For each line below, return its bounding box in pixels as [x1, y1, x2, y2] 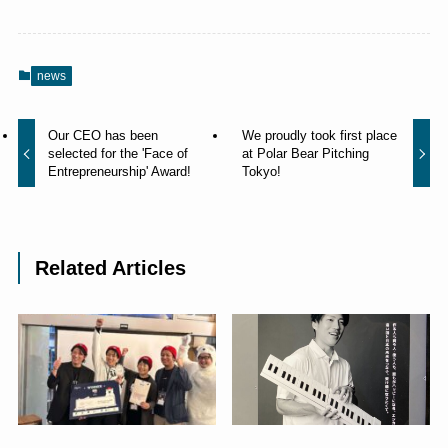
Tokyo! [241, 163, 281, 179]
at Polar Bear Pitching [241, 145, 369, 161]
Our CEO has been [48, 127, 159, 143]
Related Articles [35, 256, 187, 279]
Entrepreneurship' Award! [48, 163, 192, 179]
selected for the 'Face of [48, 145, 189, 161]
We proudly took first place [241, 127, 397, 143]
